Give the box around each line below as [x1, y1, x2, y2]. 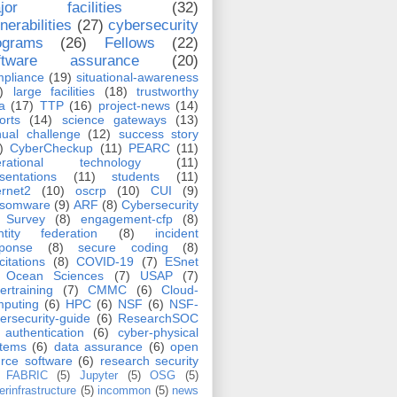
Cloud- [161, 282, 198, 297]
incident [155, 225, 199, 240]
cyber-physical [118, 324, 198, 339]
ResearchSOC [118, 310, 198, 325]
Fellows [104, 34, 155, 51]
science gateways [61, 112, 167, 127]
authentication [5, 324, 84, 339]
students [112, 168, 160, 183]
